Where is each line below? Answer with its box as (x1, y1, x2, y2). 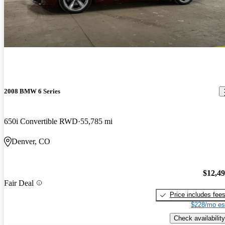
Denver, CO (12, 137, 50, 146)
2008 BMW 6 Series (4, 87, 60, 95)
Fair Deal (4, 178, 34, 187)
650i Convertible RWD (4, 117, 78, 126)
